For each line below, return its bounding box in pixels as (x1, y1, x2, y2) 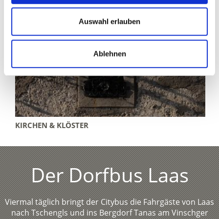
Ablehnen (93, 49, 126, 58)
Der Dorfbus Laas (30, 162, 189, 189)
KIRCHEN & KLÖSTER (14, 120, 88, 131)
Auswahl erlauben (79, 17, 140, 26)
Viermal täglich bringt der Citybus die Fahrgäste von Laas (5, 197, 214, 208)
